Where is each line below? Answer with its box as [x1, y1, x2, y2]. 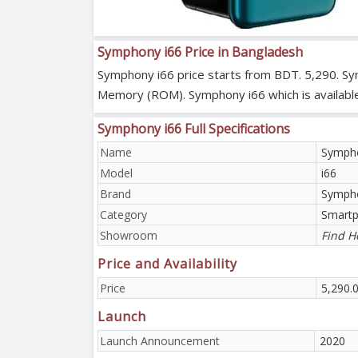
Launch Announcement [100, 332, 220, 348]
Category [100, 206, 147, 222]
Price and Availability [97, 254, 237, 272]
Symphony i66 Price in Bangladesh [97, 42, 303, 61]
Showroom [100, 227, 157, 243]
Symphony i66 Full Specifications [97, 119, 290, 137]
